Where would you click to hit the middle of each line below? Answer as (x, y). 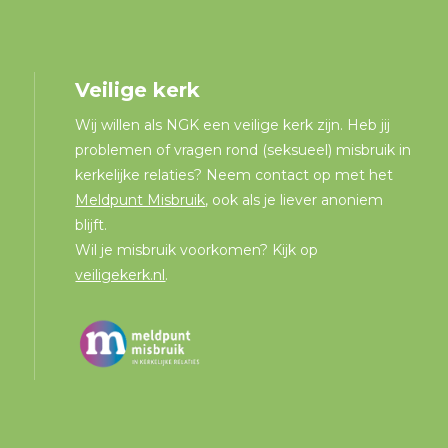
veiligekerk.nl (120, 275)
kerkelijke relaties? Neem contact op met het (234, 175)
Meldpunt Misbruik (140, 200)
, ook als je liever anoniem (294, 200)
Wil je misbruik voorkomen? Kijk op (197, 250)
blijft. (91, 225)
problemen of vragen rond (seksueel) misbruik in (243, 150)
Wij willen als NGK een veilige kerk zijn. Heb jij (233, 125)
